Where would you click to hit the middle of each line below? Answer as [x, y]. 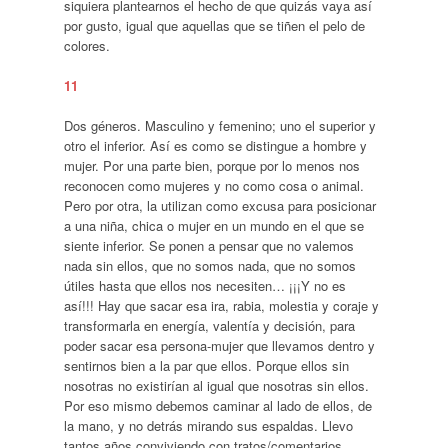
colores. [86, 45]
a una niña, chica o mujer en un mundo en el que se [213, 225]
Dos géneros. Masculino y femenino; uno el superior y [219, 125]
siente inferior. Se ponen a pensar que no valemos [208, 245]
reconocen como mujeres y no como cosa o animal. [213, 185]
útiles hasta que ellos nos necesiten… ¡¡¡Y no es [204, 285]
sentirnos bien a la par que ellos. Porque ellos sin [206, 365]
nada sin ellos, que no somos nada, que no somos [209, 265]
